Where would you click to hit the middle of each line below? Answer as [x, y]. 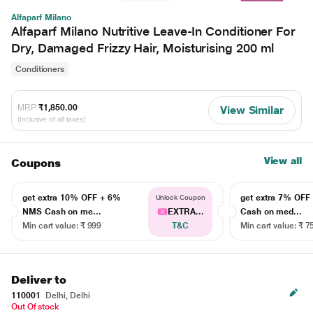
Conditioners [40, 69]
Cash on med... [271, 212]
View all [283, 161]
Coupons [36, 163]
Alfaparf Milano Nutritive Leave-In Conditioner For [154, 31]
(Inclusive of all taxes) [52, 119]
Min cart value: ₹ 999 [62, 226]
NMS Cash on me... [62, 212]
